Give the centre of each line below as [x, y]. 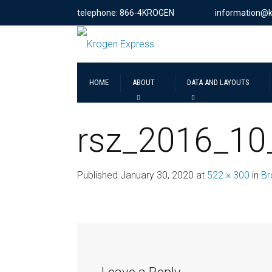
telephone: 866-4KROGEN [126, 13]
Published [99, 175]
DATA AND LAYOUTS [218, 82]
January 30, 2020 [157, 175]
